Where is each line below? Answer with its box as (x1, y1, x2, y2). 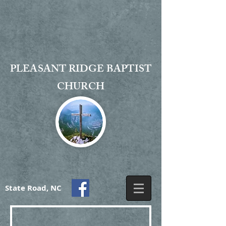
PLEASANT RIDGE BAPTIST (10, 61, 152, 79)
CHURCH (56, 79, 105, 96)
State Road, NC (5, 183, 62, 193)
